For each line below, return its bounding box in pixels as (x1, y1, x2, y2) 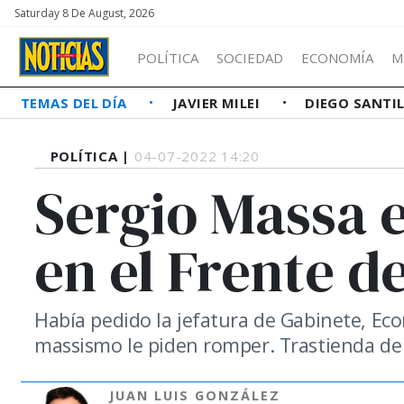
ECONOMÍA (301, 48, 373, 67)
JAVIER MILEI (171, 94, 264, 112)
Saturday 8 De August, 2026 (14, 5, 154, 21)
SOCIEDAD (216, 48, 283, 67)
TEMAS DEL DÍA (21, 94, 132, 112)
